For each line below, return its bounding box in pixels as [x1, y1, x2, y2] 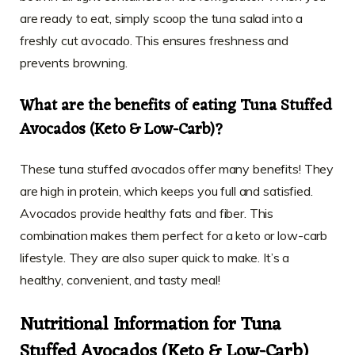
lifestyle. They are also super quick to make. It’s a [20, 249, 290, 265]
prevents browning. [20, 54, 128, 71]
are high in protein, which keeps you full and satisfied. [20, 182, 313, 199]
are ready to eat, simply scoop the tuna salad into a [20, 10, 303, 26]
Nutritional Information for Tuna [20, 309, 281, 342]
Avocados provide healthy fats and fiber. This [20, 204, 274, 221]
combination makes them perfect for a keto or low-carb [20, 227, 328, 243]
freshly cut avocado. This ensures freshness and [20, 32, 288, 48]
